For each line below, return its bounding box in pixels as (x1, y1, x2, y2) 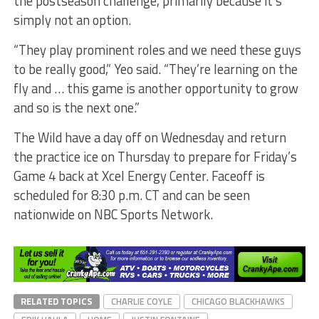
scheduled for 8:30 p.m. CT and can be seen (13, 184, 250, 205)
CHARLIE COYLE (110, 294, 172, 309)
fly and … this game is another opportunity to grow (13, 78, 298, 98)
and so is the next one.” (13, 97, 140, 117)
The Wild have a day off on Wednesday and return (13, 127, 286, 147)
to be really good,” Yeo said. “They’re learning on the (13, 58, 298, 79)
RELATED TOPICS (20, 294, 93, 309)
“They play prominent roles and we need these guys (13, 39, 301, 60)
